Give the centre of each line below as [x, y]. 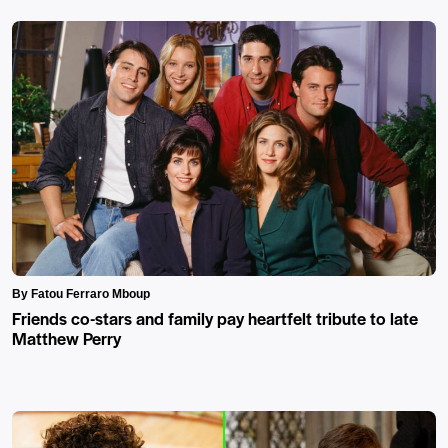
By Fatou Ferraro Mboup [81, 293]
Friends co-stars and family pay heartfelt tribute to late [215, 317]
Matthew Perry [66, 337]
